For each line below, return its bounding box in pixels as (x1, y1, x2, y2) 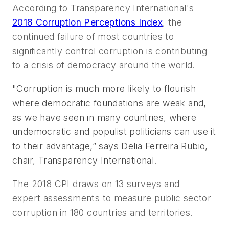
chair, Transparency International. (12, 154, 157, 166)
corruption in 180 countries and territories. (12, 207, 196, 218)
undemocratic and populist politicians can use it (12, 126, 216, 137)
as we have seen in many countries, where (12, 111, 196, 123)
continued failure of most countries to (12, 31, 174, 42)
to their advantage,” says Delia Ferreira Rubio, (12, 140, 208, 151)
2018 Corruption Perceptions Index (12, 17, 163, 28)
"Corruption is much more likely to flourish (12, 83, 196, 94)
